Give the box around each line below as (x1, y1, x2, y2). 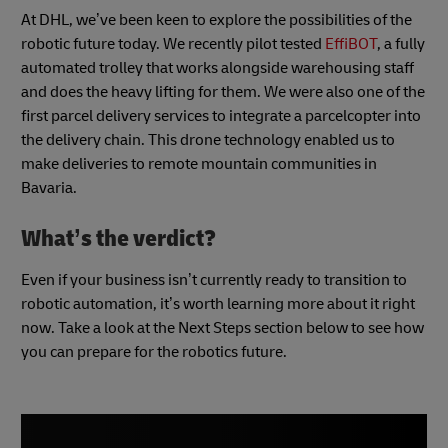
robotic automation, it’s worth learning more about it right (21, 294, 415, 315)
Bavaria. (21, 178, 77, 199)
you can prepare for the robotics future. (21, 342, 287, 363)
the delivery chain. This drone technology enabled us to (21, 130, 395, 151)
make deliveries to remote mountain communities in (21, 154, 377, 175)
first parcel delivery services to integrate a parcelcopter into (21, 106, 421, 127)
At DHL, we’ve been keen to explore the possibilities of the (21, 10, 412, 31)
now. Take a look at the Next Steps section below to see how (21, 318, 424, 339)
